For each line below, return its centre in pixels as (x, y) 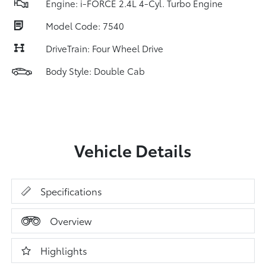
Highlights (64, 250)
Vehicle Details (133, 150)
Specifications (72, 191)
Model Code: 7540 (85, 26)
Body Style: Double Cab (95, 71)
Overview (71, 221)
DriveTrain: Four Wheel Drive (104, 48)
